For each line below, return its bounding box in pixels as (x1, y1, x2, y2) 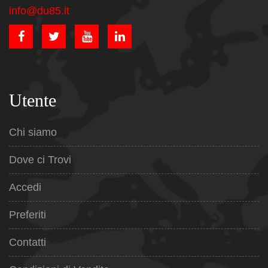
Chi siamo (9, 126, 57, 139)
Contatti (9, 236, 46, 249)
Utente (9, 90, 56, 111)
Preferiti (9, 209, 46, 221)
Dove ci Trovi (9, 154, 71, 166)
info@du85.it (9, 5, 69, 17)
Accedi (9, 181, 41, 194)
